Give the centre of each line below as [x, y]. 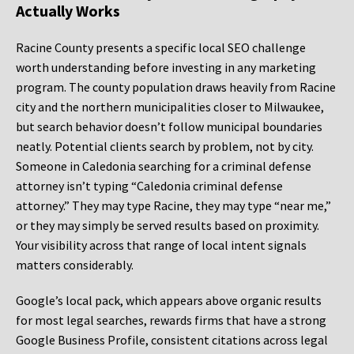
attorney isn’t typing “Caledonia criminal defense [149, 186]
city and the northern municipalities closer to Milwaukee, [170, 107]
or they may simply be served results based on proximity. [168, 226]
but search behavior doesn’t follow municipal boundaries [169, 127]
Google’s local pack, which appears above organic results [169, 301]
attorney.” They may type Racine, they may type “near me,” [173, 206]
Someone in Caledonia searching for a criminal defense [164, 166]
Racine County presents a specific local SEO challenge [161, 48]
